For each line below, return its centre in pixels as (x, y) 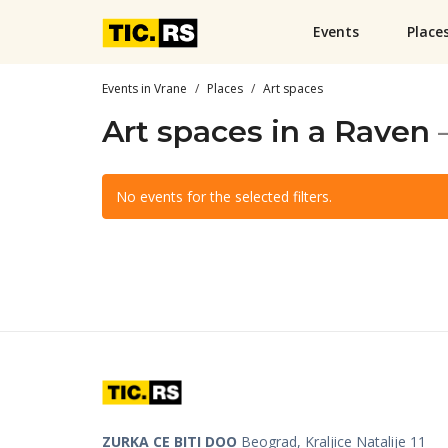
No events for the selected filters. (224, 196)
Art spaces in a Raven (266, 131)
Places (225, 88)
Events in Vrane (144, 88)
